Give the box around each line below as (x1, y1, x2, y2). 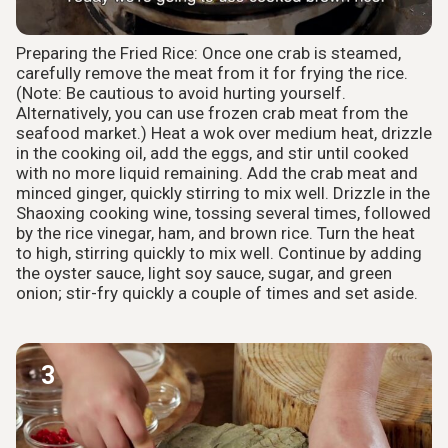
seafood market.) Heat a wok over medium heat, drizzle (16, 123, 432, 144)
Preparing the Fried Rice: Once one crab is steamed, (16, 43, 401, 64)
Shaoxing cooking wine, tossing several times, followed (16, 203, 431, 224)
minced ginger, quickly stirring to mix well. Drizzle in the (16, 183, 430, 204)
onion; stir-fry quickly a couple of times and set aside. (16, 283, 418, 304)
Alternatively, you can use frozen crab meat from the (16, 103, 408, 124)
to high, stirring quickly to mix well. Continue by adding (16, 243, 422, 264)
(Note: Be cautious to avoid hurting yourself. (16, 83, 346, 104)
